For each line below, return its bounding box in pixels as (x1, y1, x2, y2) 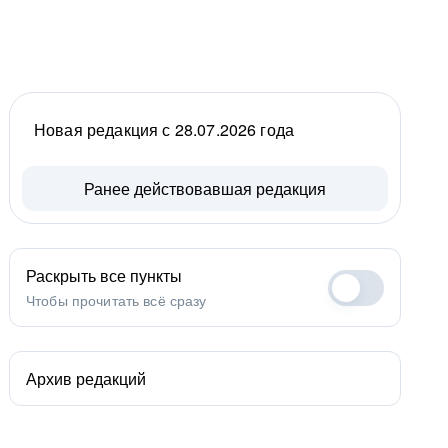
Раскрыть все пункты (26, 264, 182, 287)
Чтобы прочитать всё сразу (26, 290, 207, 310)
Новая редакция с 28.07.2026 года (34, 118, 295, 141)
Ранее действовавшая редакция (84, 177, 326, 200)
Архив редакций (26, 367, 146, 390)
